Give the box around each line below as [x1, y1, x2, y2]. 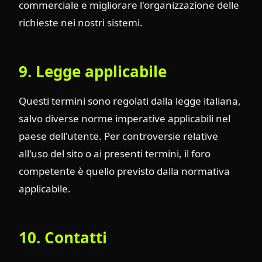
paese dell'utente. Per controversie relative [19, 129, 218, 143]
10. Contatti [19, 227, 107, 248]
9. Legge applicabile [19, 60, 167, 82]
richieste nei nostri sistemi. [19, 15, 143, 29]
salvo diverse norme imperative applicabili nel [19, 112, 230, 125]
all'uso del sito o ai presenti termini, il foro [19, 147, 211, 160]
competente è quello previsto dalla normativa [19, 164, 230, 178]
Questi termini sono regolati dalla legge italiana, [19, 94, 241, 108]
